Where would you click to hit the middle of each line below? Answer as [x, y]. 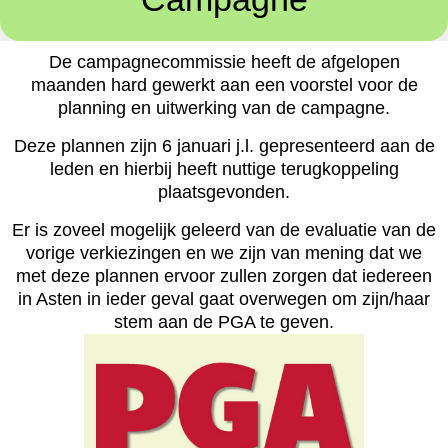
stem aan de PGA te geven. [224, 322]
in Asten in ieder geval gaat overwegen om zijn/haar [224, 299]
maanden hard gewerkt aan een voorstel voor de [224, 85]
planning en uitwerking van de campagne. [224, 108]
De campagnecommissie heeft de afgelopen [224, 62]
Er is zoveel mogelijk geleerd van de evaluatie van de [224, 230]
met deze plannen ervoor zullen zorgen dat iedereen [224, 276]
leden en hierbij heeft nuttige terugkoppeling [224, 169]
